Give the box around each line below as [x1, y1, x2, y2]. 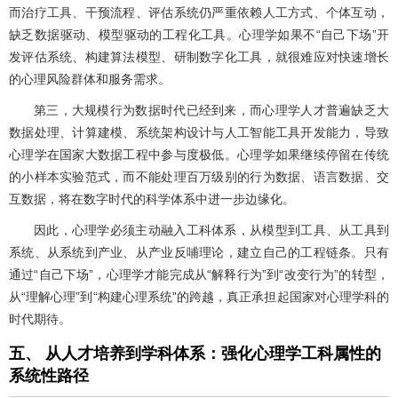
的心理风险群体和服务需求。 [9, 72, 171, 87]
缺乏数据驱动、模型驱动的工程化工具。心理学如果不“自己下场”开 [9, 28, 389, 43]
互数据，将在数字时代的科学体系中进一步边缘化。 [9, 192, 295, 207]
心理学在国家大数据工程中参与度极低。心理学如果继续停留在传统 [9, 147, 389, 163]
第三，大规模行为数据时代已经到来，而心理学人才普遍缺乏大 [34, 103, 389, 118]
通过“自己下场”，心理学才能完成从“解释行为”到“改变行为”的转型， [9, 267, 389, 283]
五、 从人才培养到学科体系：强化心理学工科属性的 [9, 345, 381, 363]
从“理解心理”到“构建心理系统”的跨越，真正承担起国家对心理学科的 [9, 290, 389, 305]
